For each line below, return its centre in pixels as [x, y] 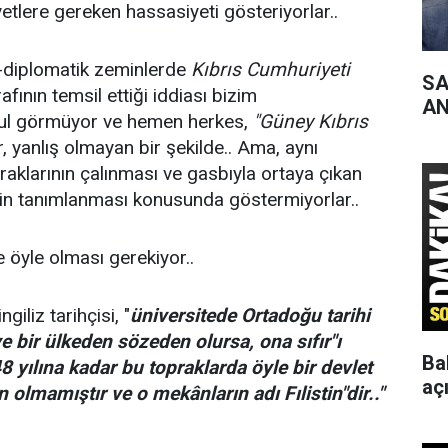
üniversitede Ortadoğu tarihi [250, 315]
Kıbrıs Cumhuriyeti [270, 69]
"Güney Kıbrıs [310, 121]
